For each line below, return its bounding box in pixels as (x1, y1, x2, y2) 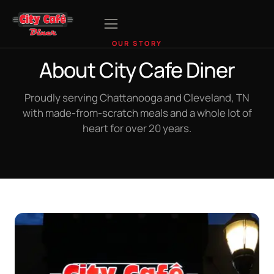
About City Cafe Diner (39, 55, 235, 84)
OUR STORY (111, 38, 163, 48)
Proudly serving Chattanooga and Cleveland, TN (24, 90, 250, 105)
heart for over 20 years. (83, 120, 191, 135)
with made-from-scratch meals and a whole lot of (22, 105, 252, 120)
